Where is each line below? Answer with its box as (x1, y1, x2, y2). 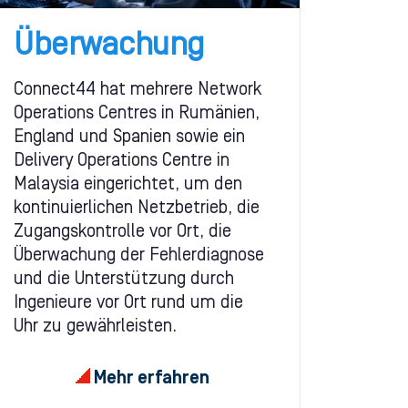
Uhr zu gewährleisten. (14, 319, 177, 336)
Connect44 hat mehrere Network (14, 82, 262, 99)
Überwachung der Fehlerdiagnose (14, 248, 264, 265)
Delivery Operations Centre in (14, 153, 229, 170)
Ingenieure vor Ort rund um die (14, 295, 243, 312)
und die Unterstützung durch (14, 271, 234, 289)
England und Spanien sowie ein (14, 129, 245, 147)
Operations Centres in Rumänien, (14, 106, 260, 123)
